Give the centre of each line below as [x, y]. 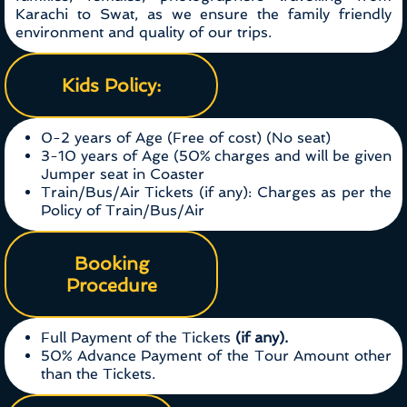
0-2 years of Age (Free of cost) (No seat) [186, 138]
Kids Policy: [111, 86]
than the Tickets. [98, 374]
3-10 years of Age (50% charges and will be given [216, 156]
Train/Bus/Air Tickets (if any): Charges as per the [216, 193]
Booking [111, 264]
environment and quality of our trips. [144, 33]
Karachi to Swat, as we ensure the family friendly [203, 15]
